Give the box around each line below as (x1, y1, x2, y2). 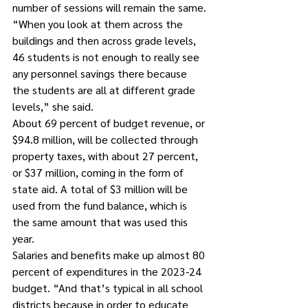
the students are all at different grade (12, 82, 198, 97)
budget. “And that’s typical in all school (12, 280, 206, 295)
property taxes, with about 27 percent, (12, 148, 201, 163)
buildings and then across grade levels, (12, 33, 199, 47)
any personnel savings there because (12, 66, 190, 80)
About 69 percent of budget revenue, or (12, 115, 208, 130)
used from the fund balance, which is (12, 198, 190, 212)
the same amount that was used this (12, 214, 190, 229)
